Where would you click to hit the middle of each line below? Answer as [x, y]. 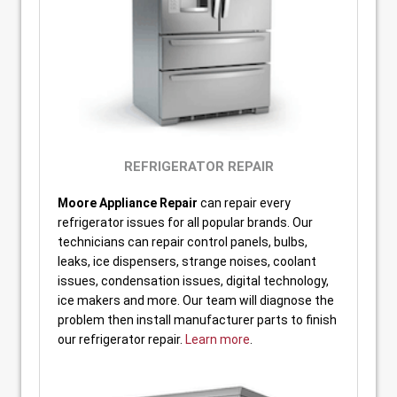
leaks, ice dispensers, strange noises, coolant [187, 262]
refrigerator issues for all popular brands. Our [185, 223]
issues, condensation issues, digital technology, [193, 281]
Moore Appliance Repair [128, 203]
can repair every [244, 203]
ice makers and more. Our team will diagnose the [196, 301]
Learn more [218, 340]
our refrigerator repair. [121, 340]
